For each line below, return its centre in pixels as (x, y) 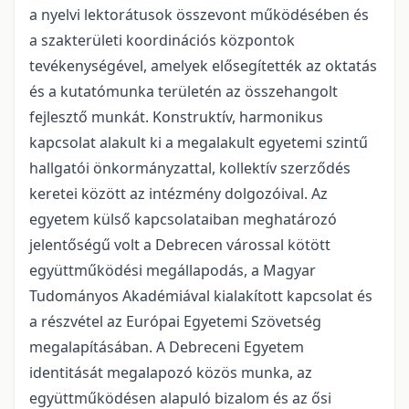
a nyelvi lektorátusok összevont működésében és (199, 14)
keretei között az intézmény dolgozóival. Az (178, 193)
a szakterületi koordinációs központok (162, 40)
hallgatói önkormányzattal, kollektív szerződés (190, 168)
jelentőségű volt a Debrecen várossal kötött (180, 244)
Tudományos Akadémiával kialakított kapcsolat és (201, 295)
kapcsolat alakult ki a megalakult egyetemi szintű (199, 142)
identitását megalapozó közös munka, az (171, 372)
